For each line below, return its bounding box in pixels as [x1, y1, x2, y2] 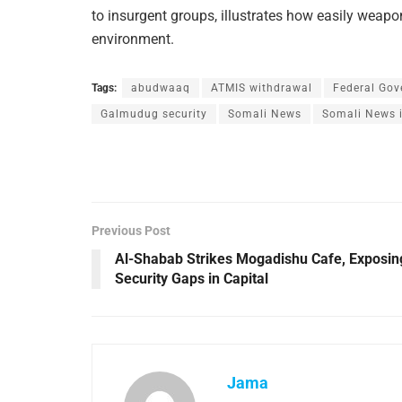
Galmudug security [100, 107, 207, 120]
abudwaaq [131, 81, 190, 94]
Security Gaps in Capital [115, 269, 268, 287]
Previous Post [92, 223, 170, 238]
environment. [92, 30, 174, 48]
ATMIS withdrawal [211, 81, 312, 94]
